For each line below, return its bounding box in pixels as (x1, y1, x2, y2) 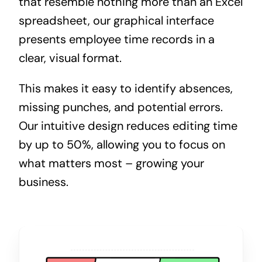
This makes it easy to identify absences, (18, 81, 233, 96)
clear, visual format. (18, 50, 122, 66)
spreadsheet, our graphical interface (18, 13, 214, 29)
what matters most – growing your (18, 156, 204, 171)
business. (18, 174, 68, 190)
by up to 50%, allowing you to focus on (18, 137, 225, 153)
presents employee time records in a (18, 32, 215, 47)
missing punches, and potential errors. (18, 99, 223, 115)
